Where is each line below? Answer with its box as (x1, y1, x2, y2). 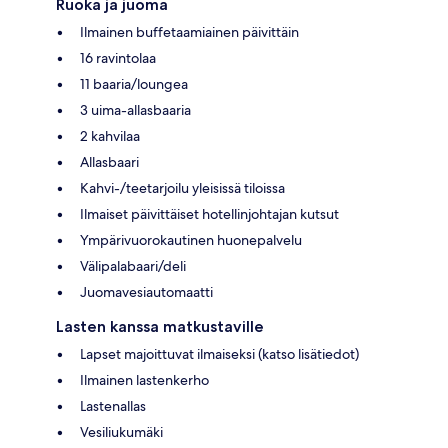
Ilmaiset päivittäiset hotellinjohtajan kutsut (80, 204, 339, 223)
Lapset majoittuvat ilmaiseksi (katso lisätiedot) (80, 344, 359, 363)
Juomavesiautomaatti (80, 282, 213, 301)
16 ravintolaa (80, 48, 156, 67)
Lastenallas (80, 396, 146, 415)
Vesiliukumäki (80, 422, 163, 441)
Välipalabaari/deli (80, 256, 186, 275)
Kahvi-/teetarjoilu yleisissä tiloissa (80, 178, 285, 197)
